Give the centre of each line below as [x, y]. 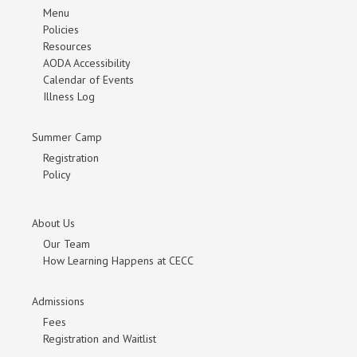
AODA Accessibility [87, 63]
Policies [61, 30]
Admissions [58, 302]
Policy [57, 175]
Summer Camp [67, 137]
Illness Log [69, 97]
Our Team [67, 244]
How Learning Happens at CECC [118, 261]
